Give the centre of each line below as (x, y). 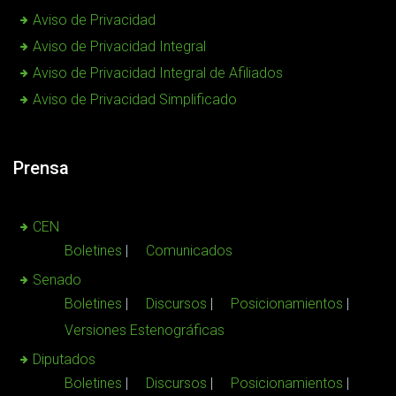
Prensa (41, 168)
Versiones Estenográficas (145, 330)
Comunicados (189, 250)
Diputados (64, 359)
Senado (57, 279)
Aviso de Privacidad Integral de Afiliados (158, 72)
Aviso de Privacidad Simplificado (135, 99)
